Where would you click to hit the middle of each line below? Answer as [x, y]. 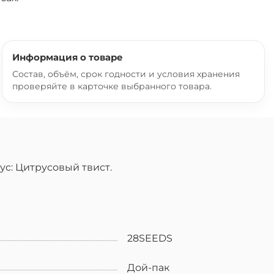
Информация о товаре [68, 57]
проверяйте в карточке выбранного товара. [112, 86]
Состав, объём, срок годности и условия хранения [126, 74]
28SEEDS [150, 239]
